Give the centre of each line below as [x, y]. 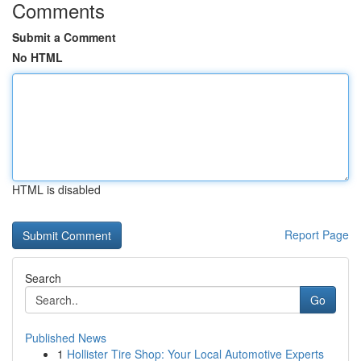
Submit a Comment [64, 37]
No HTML [37, 57]
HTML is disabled [56, 189]
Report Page [317, 234]
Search [43, 278]
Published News [66, 338]
